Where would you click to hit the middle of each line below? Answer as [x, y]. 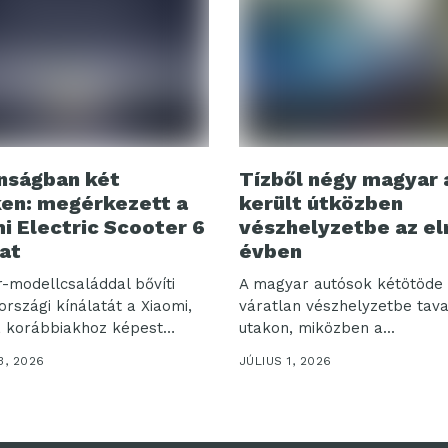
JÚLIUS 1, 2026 [285, 361]
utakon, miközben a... [317, 328]
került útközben [321, 203]
